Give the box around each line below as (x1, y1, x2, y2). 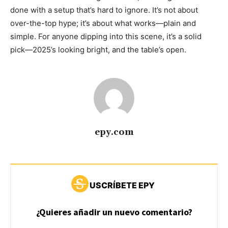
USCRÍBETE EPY (89, 180, 155, 191)
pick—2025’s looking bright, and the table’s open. (10, 45, 186, 55)
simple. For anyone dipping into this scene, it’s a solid (10, 32, 202, 42)
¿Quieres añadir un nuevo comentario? (36, 206, 192, 218)
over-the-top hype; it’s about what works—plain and (10, 18, 196, 28)
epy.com (95, 127, 133, 138)
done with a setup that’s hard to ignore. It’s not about (10, 5, 198, 15)
